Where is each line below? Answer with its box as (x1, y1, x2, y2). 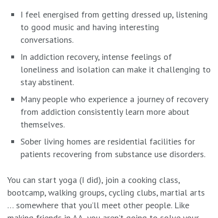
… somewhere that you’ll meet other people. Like (7, 200, 189, 211)
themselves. (20, 119, 65, 130)
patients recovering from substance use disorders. (20, 148, 205, 160)
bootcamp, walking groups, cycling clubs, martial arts (7, 187, 205, 199)
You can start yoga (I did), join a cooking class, (7, 174, 180, 186)
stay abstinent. (20, 76, 74, 88)
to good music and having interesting (20, 21, 159, 33)
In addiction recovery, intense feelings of (20, 51, 172, 63)
